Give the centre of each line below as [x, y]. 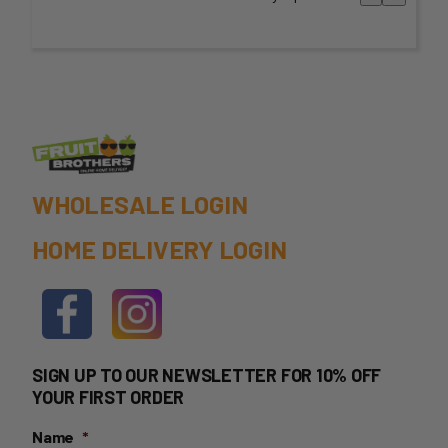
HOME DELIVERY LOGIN [159, 248]
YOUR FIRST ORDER [108, 396]
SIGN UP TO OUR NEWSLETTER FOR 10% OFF [207, 374]
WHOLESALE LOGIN [140, 203]
